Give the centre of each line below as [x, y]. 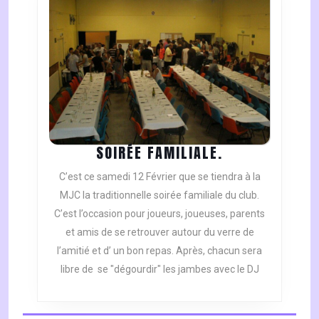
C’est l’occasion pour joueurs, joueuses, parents [159, 213]
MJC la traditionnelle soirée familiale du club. [159, 195]
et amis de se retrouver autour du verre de [159, 232]
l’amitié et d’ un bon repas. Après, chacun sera [159, 250]
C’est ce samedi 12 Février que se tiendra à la [159, 176]
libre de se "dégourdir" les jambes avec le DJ [159, 269]
